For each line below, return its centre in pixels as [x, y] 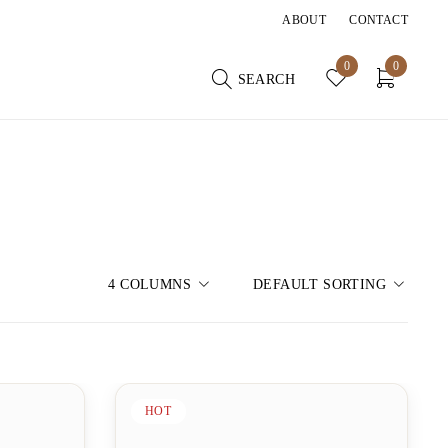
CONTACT [378, 20]
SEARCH [266, 79]
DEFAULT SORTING [319, 285]
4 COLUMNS [149, 285]
